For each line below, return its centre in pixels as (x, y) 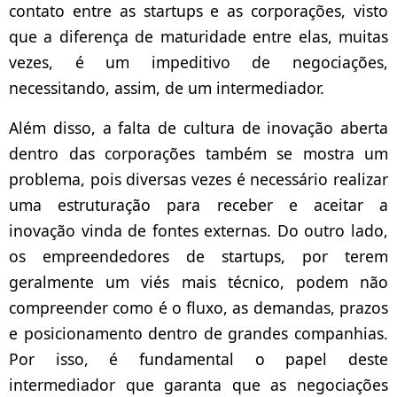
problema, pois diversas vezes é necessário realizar (198, 179)
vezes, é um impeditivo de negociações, (198, 62)
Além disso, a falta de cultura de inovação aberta (198, 128)
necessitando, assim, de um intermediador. (169, 88)
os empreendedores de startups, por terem (198, 257)
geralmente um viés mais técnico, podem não (198, 282)
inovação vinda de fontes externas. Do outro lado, (198, 231)
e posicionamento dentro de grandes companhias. (198, 334)
